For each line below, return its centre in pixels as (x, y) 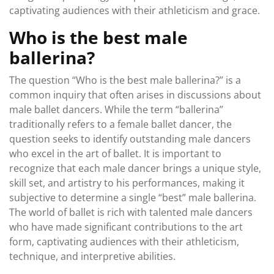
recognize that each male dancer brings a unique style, (135, 168)
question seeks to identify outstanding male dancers (130, 139)
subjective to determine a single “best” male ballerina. (133, 198)
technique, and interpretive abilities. (92, 256)
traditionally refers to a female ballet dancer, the (120, 124)
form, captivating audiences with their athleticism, (124, 242)
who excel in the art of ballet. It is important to (115, 154)
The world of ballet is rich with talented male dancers (131, 212)
